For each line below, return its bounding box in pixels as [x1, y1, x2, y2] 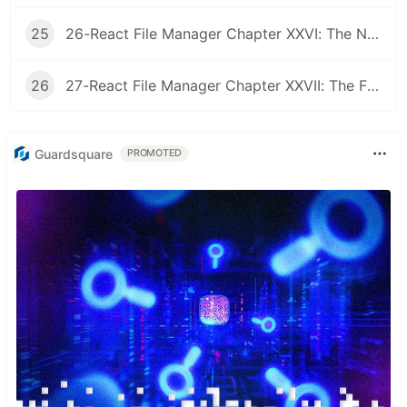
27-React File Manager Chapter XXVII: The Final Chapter [367, 76, 379, 95]
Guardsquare [35, 145, 113, 162]
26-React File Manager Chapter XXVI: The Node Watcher [367, 25, 379, 44]
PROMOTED [127, 147, 183, 160]
